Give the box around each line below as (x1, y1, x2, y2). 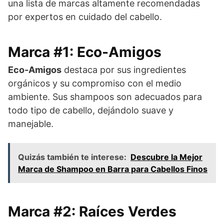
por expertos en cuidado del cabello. (8, 11, 162, 22)
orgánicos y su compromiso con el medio (8, 77, 181, 88)
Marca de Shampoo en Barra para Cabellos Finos (18, 163, 207, 174)
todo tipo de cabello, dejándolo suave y (8, 104, 173, 115)
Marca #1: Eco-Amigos (8, 43, 161, 60)
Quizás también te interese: (18, 151, 126, 162)
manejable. (8, 118, 53, 129)
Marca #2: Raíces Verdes (8, 202, 176, 220)
